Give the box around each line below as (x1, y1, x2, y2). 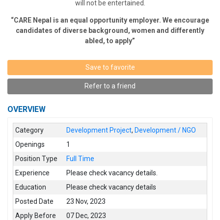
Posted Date (15, 197, 54, 205)
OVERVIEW (7, 104, 46, 114)
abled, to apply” (85, 36, 135, 45)
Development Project (66, 126, 132, 134)
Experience (15, 168, 50, 177)
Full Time (66, 154, 95, 163)
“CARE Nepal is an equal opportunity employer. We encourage (11, 16, 209, 24)
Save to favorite (85, 63, 135, 71)
